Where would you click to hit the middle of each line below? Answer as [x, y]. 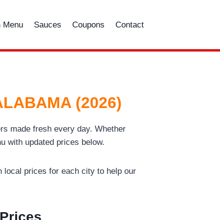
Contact [130, 25]
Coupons [89, 25]
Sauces [48, 25]
